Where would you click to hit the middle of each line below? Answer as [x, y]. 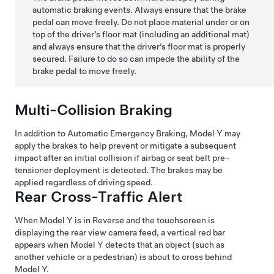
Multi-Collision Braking [94, 109]
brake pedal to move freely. [85, 71]
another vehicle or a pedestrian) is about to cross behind [123, 257]
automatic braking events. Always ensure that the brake [140, 9]
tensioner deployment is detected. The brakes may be [119, 170]
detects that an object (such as [164, 244]
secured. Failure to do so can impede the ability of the [136, 58]
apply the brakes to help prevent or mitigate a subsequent [125, 145]
